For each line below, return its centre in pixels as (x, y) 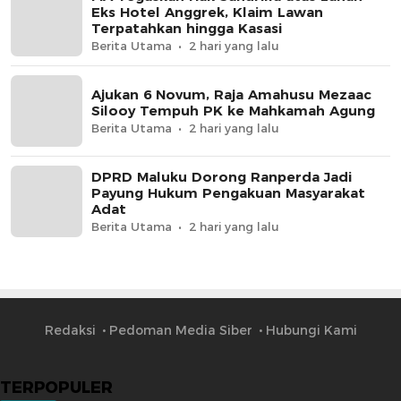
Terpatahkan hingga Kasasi (187, 29)
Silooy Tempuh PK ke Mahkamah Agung (233, 111)
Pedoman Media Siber (180, 331)
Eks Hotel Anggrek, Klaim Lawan (207, 13)
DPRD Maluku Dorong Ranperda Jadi (222, 177)
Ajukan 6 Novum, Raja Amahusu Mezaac (231, 95)
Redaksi (70, 331)
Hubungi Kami (311, 331)
